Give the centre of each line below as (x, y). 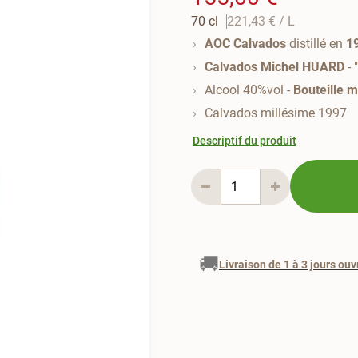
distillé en (316, 44)
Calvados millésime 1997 (276, 113)
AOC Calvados (245, 44)
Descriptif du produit (245, 141)
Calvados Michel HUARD (274, 67)
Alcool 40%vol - (249, 90)
